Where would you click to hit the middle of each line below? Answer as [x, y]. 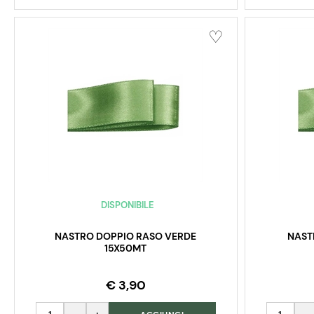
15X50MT [126, 248]
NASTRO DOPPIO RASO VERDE [126, 237]
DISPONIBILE [127, 205]
